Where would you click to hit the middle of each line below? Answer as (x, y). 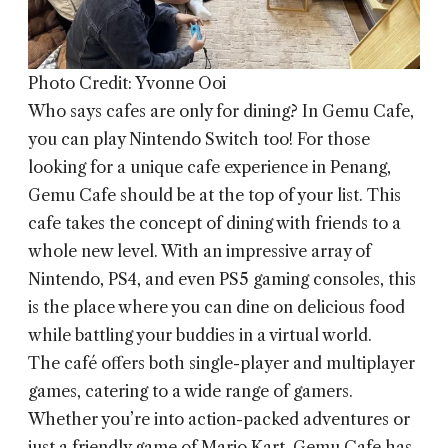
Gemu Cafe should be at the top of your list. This (214, 195)
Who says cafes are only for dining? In (175, 111)
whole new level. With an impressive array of (199, 251)
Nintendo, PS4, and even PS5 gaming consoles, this (222, 279)
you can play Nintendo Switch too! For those (199, 139)
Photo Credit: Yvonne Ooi (127, 83)
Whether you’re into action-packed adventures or (219, 419)
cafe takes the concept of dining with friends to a (214, 223)
